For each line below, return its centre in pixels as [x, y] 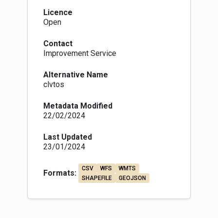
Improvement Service [80, 53]
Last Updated [68, 137]
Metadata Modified [78, 106]
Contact [58, 44]
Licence [58, 12]
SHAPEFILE [97, 178]
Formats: [60, 173]
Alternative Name [76, 75]
